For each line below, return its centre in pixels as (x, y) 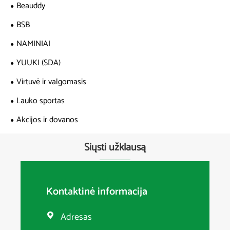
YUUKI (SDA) (39, 63)
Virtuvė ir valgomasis (51, 82)
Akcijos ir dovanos (47, 120)
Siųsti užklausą (115, 147)
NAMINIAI (33, 44)
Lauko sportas (41, 101)
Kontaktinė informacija (97, 192)
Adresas (76, 217)
